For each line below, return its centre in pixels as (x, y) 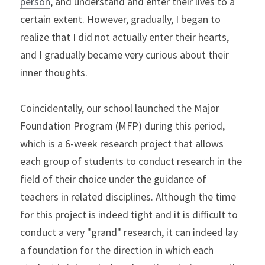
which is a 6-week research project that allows (122, 143)
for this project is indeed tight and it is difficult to (129, 214)
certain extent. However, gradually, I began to (120, 19)
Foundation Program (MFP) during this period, (122, 126)
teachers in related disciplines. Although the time (128, 197)
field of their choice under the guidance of (113, 179)
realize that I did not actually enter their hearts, (125, 37)
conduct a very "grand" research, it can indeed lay (129, 232)
